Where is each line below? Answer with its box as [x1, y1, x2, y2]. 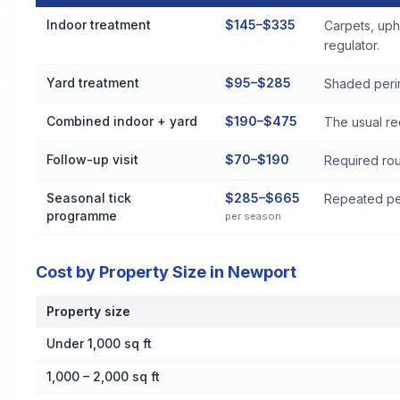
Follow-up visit [46, 152, 138, 167]
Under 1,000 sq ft [46, 336, 152, 351]
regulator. [324, 37, 379, 53]
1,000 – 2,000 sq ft [46, 369, 160, 384]
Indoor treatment [46, 17, 151, 32]
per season [225, 210, 281, 222]
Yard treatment [46, 75, 139, 90]
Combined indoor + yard [46, 113, 197, 129]
